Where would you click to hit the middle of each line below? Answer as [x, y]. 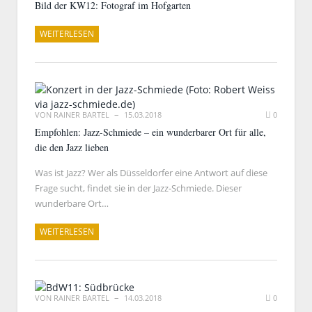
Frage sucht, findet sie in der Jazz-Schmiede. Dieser [138, 188]
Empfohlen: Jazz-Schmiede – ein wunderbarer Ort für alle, [150, 132]
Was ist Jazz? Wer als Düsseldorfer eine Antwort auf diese [151, 173]
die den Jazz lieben [72, 147]
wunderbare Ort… [72, 203]
